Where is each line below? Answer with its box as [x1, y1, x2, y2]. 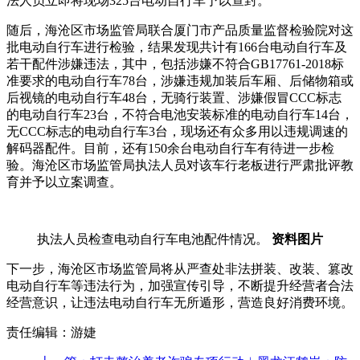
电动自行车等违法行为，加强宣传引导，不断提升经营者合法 [6, 279, 354, 293]
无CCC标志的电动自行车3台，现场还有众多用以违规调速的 [6, 125, 348, 139]
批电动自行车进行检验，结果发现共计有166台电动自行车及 [6, 40, 347, 55]
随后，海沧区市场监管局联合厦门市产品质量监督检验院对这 [6, 23, 354, 38]
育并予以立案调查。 [6, 175, 122, 190]
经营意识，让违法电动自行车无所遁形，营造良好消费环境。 [6, 296, 354, 310]
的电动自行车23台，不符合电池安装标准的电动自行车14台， [6, 108, 354, 122]
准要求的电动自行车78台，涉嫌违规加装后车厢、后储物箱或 [6, 74, 354, 88]
